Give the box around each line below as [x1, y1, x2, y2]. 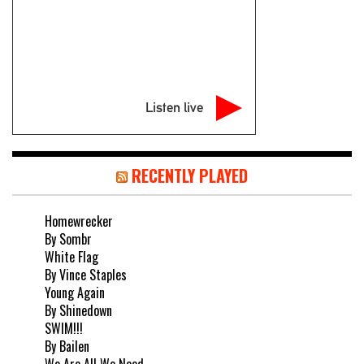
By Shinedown [45, 300, 112, 320]
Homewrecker [45, 210, 113, 231]
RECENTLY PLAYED [132, 162, 248, 188]
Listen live [145, 98, 203, 115]
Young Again [45, 282, 105, 302]
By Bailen [45, 336, 89, 356]
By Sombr [45, 228, 92, 249]
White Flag [45, 246, 98, 266]
